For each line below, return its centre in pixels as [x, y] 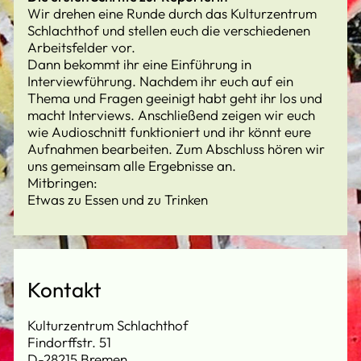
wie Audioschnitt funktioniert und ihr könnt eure [169, 132]
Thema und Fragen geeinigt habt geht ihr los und [175, 98]
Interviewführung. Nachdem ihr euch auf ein [160, 81]
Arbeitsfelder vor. [81, 47]
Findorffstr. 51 [69, 342]
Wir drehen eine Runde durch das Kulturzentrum [172, 13]
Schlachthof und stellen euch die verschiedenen [169, 30]
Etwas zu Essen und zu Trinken [118, 199]
